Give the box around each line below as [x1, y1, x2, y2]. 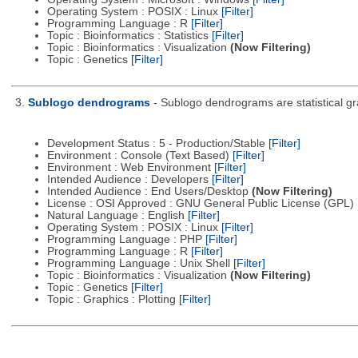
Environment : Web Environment [46, 161, 214, 174]
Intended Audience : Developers [46, 173, 212, 186]
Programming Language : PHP [46, 233, 205, 246]
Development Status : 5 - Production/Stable [46, 137, 268, 150]
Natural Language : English [46, 209, 188, 222]
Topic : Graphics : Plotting [46, 293, 179, 306]
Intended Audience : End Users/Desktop [46, 185, 252, 198]
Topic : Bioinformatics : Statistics [46, 29, 212, 42]
